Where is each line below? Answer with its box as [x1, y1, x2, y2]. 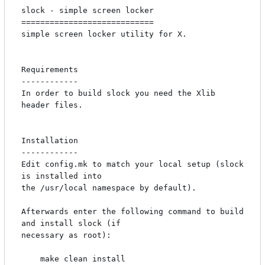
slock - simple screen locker [21, 6, 154, 15]
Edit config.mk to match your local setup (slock [21, 160, 244, 169]
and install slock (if [21, 219, 121, 228]
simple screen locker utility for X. [21, 30, 192, 39]
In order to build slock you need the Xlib [21, 89, 215, 98]
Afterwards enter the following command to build [21, 207, 244, 216]
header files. [21, 101, 83, 110]
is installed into [21, 172, 102, 181]
